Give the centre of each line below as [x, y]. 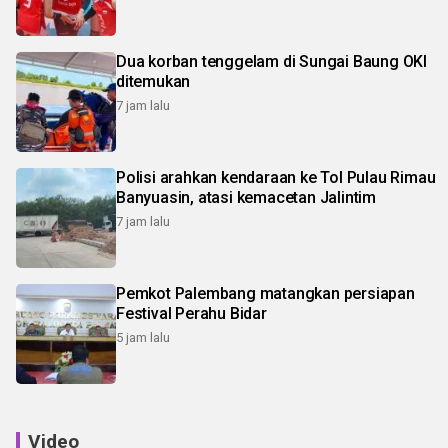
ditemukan [153, 82]
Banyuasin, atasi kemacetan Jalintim [246, 198]
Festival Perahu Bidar [191, 314]
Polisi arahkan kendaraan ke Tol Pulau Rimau [276, 178]
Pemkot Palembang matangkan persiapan [265, 294]
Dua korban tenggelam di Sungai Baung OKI [271, 62]
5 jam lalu [143, 338]
